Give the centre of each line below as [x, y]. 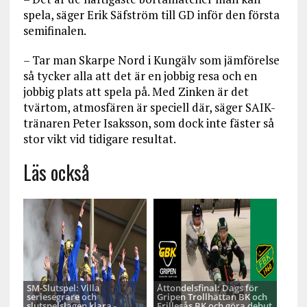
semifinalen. [54, 30]
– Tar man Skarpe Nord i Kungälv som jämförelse [151, 60]
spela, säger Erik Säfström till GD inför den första [151, 15]
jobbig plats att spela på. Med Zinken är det [136, 91]
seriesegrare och [61, 297]
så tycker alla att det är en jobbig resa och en [140, 76]
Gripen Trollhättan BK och [212, 297]
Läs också [56, 172]
